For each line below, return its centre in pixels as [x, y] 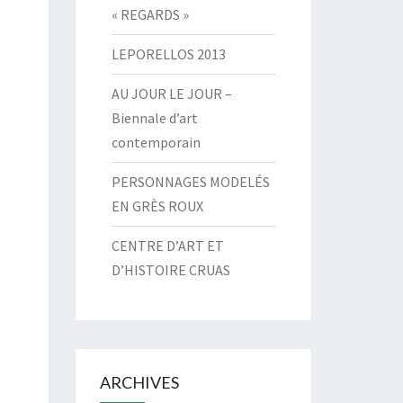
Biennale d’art [154, 118]
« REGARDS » [150, 14]
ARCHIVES [139, 382]
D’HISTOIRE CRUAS [170, 270]
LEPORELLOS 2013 [168, 54]
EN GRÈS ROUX [157, 206]
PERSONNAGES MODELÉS [190, 182]
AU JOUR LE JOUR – [171, 94]
